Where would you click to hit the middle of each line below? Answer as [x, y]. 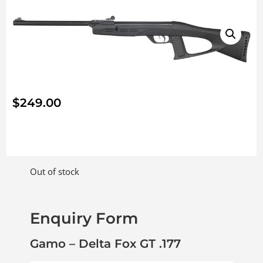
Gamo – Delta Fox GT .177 [105, 243]
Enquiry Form [84, 218]
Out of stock [55, 171]
